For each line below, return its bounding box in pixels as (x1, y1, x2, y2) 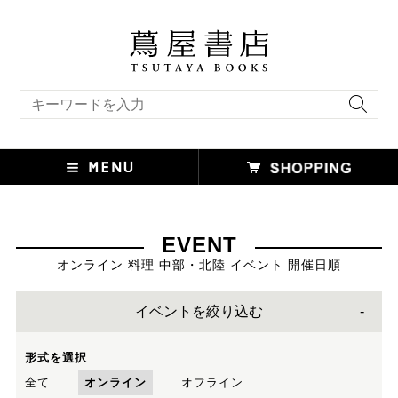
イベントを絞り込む (135, 303, 263, 319)
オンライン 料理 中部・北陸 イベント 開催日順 (57, 257, 341, 272)
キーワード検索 (19, 90, 88, 100)
